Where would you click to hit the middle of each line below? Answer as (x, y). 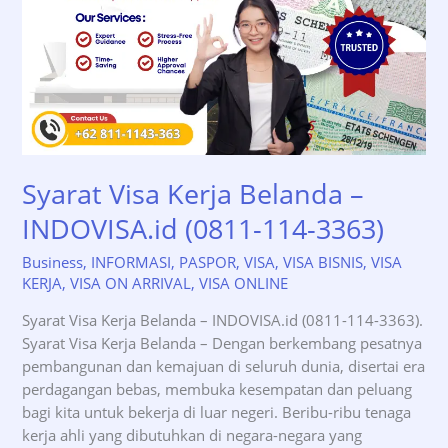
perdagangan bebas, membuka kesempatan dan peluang (217, 388)
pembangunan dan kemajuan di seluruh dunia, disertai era (224, 365)
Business (53, 261)
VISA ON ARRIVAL (131, 282)
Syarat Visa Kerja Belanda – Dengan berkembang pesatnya (222, 342)
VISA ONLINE (244, 282)
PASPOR (208, 261)
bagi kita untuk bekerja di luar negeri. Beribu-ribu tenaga (217, 411)
